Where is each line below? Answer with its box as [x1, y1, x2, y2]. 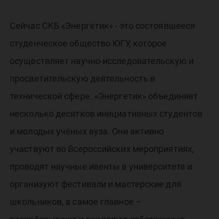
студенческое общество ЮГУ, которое [10, 38, 167, 49]
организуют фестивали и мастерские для [10, 179, 181, 190]
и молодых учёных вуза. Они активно [10, 126, 164, 137]
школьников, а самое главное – [10, 197, 142, 207]
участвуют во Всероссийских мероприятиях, [10, 144, 195, 154]
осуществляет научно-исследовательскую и [10, 56, 194, 66]
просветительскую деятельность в [10, 73, 155, 84]
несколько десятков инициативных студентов [10, 109, 203, 119]
